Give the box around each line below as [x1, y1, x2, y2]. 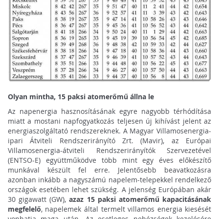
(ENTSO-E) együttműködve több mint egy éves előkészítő [7, 155, 212, 165]
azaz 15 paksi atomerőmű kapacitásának [66, 194, 212, 204]
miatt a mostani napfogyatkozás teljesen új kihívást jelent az [7, 116, 212, 126]
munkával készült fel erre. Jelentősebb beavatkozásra [7, 165, 212, 175]
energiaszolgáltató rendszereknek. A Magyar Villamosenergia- [7, 126, 212, 135]
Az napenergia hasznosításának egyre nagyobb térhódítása [7, 106, 212, 116]
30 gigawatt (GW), [7, 194, 66, 204]
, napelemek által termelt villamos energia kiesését [41, 204, 212, 214]
